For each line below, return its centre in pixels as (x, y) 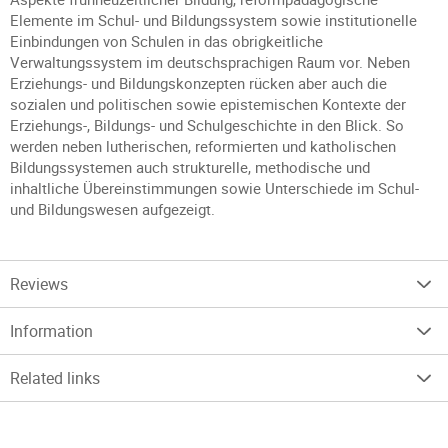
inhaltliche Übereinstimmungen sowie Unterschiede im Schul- (214, 188)
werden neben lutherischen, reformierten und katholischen (203, 146)
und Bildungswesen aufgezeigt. (112, 209)
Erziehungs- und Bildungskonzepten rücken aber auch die (198, 83)
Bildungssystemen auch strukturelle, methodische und (190, 167)
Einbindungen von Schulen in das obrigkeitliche (166, 41)
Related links (55, 378)
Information (51, 331)
